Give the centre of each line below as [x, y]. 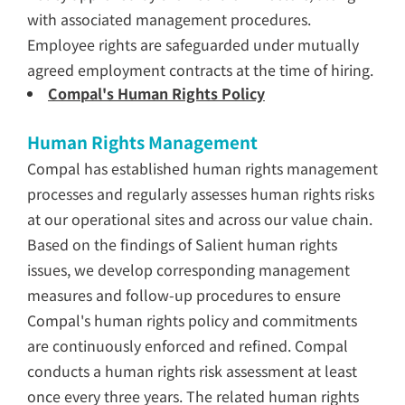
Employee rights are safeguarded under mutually [193, 44]
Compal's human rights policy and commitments [192, 320]
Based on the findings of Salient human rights [182, 244]
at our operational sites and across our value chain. [200, 219]
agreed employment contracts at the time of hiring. [200, 70]
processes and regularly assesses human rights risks [201, 193]
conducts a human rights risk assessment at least [192, 371]
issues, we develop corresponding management [188, 269]
